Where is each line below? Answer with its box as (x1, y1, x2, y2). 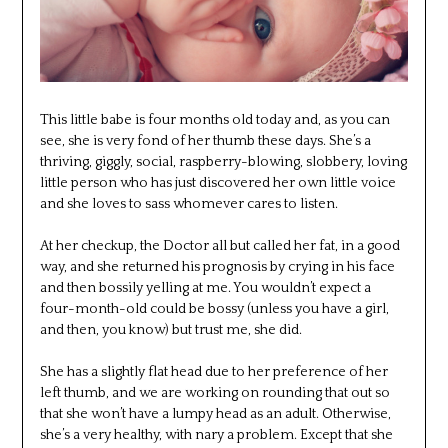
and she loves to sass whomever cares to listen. (39, 196, 338, 213)
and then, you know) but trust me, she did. (39, 322, 302, 339)
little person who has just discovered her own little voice (39, 175, 396, 192)
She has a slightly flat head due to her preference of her (39, 364, 388, 381)
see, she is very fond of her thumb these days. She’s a (39, 133, 371, 150)
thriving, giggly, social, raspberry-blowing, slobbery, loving (39, 154, 407, 171)
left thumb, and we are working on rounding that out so (39, 385, 390, 402)
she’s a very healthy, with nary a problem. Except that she (39, 427, 393, 444)
